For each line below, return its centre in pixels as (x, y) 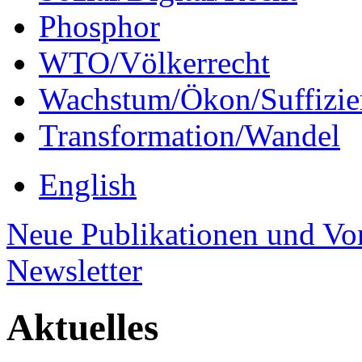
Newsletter (74, 270)
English (88, 185)
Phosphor (99, 26)
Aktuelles (82, 328)
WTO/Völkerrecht (154, 63)
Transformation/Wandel (189, 135)
